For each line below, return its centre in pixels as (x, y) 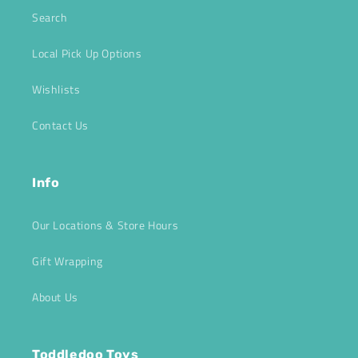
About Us (55, 296)
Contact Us (60, 125)
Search (50, 17)
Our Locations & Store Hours (105, 225)
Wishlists (56, 89)
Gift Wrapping (68, 261)
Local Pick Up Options (87, 53)
